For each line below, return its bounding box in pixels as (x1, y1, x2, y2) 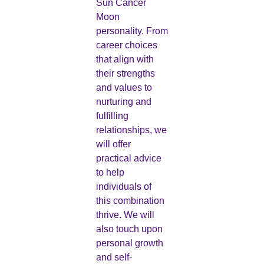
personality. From (95, 26, 168, 37)
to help (95, 167, 124, 178)
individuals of (95, 181, 151, 192)
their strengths (95, 68, 155, 79)
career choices (95, 40, 157, 51)
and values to (95, 82, 152, 93)
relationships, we (95, 125, 167, 136)
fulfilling (95, 111, 128, 121)
